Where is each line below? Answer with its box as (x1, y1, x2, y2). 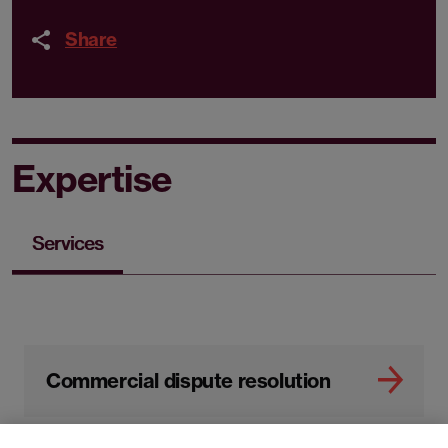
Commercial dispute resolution (46, 368, 331, 393)
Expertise (12, 156, 172, 201)
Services (32, 232, 103, 254)
